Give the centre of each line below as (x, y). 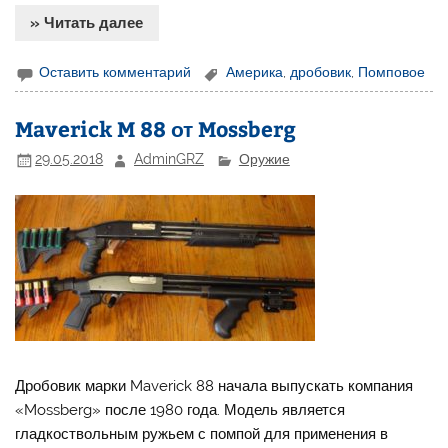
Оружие (264, 159)
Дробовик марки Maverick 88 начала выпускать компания (214, 386)
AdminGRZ (169, 159)
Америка (255, 72)
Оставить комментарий (115, 72)
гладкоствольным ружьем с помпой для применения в (202, 434)
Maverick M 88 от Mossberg (156, 128)
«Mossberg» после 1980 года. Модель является (180, 410)
